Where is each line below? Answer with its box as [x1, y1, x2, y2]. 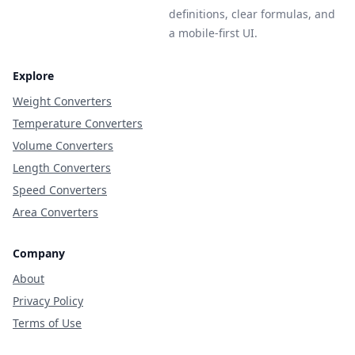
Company [13, 246, 65, 261]
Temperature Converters [13, 116, 143, 131]
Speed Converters [13, 182, 107, 197]
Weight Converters [13, 94, 112, 109]
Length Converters [13, 160, 111, 175]
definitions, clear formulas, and [168, 6, 335, 21]
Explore [13, 68, 54, 83]
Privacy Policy [13, 293, 83, 308]
